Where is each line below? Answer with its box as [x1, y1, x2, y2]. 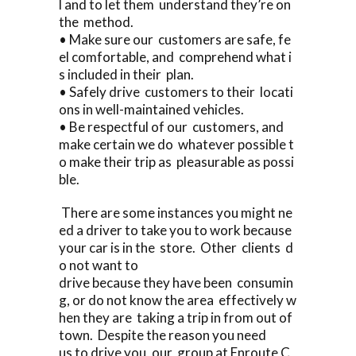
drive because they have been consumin [59, 273, 293, 291]
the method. [59, 13, 133, 30]
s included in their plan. [59, 65, 194, 83]
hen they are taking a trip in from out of [59, 308, 295, 326]
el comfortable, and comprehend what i [59, 48, 292, 65]
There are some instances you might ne [59, 203, 292, 221]
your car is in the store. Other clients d [59, 238, 293, 256]
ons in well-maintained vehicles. [59, 100, 244, 118]
